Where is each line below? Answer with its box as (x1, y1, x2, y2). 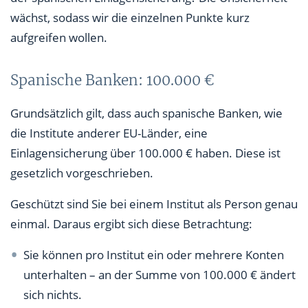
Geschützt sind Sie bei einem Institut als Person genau (10, 195, 298, 212)
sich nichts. (23, 286, 82, 302)
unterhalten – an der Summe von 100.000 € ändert (23, 266, 296, 283)
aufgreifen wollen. (10, 29, 107, 45)
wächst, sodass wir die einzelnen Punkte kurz (10, 9, 250, 25)
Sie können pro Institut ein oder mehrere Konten (23, 246, 285, 263)
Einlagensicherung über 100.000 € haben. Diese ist (10, 144, 280, 161)
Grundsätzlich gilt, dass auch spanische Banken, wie (10, 104, 283, 121)
